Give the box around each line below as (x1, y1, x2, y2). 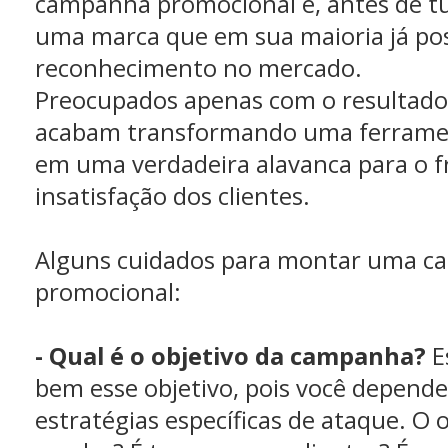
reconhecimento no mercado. (35, 52, 362, 84)
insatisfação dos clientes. (35, 180, 310, 212)
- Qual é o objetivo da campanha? (35, 340, 426, 372)
